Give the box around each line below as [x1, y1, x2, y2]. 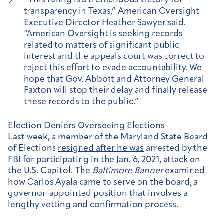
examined [163, 166, 205, 176]
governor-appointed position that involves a [8, 189, 188, 198]
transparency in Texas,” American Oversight [24, 6, 199, 16]
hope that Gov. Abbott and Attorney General [24, 74, 204, 84]
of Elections [8, 143, 58, 153]
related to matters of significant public [24, 40, 179, 50]
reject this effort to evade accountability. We [24, 63, 202, 73]
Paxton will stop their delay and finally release [24, 85, 207, 95]
